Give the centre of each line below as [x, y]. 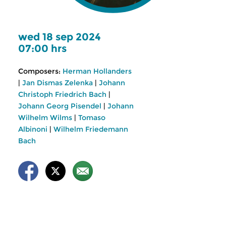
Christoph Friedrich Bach [62, 94]
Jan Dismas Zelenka [58, 83]
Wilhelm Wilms [45, 118]
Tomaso [92, 118]
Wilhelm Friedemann [91, 129]
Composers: [39, 71]
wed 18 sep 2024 [60, 37]
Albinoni [33, 129]
